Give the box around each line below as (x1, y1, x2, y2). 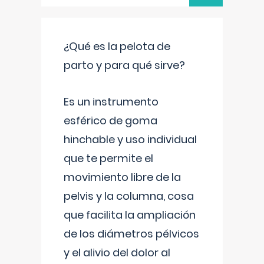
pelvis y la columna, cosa (64, 189, 194, 203)
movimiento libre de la (64, 170, 181, 184)
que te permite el (64, 151, 153, 166)
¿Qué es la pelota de (64, 39, 170, 54)
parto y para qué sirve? (64, 58, 185, 72)
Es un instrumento (64, 94, 159, 109)
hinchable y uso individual (64, 132, 197, 147)
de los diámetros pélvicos (64, 226, 199, 241)
